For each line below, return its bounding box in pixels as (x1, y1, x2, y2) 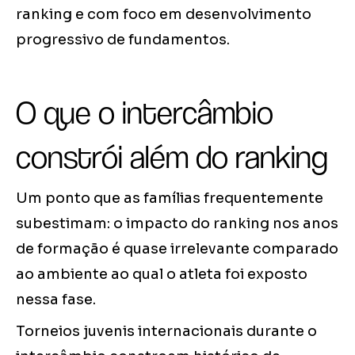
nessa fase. (16, 290, 96, 308)
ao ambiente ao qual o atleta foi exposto (16, 265, 307, 283)
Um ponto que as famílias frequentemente (16, 189, 323, 207)
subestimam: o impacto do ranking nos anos (16, 214, 338, 232)
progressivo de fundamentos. (16, 30, 230, 48)
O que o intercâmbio (16, 94, 273, 131)
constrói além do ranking (16, 138, 328, 175)
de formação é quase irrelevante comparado (16, 239, 338, 258)
